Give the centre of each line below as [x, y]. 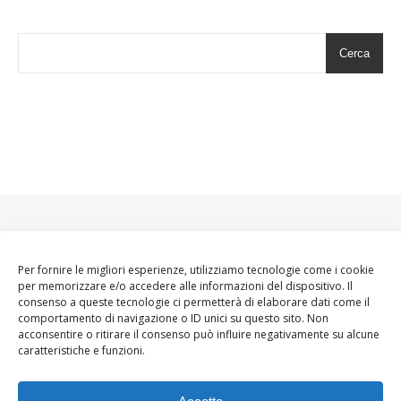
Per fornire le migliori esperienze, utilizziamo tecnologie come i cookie [196, 270]
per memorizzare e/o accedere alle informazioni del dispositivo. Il [185, 286]
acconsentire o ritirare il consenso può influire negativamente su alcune [199, 334]
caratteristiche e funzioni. [81, 350]
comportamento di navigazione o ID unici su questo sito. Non [173, 318]
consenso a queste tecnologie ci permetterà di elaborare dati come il [194, 302]
